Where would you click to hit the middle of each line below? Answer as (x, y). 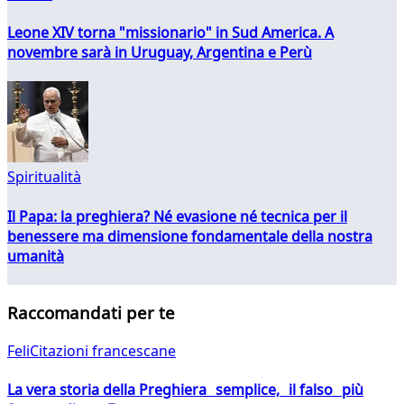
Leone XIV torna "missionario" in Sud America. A (170, 32)
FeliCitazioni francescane (92, 351)
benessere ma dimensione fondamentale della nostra (190, 236)
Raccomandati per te (91, 313)
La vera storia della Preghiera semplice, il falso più (185, 390)
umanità (36, 256)
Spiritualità (44, 177)
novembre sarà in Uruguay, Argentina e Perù (160, 52)
